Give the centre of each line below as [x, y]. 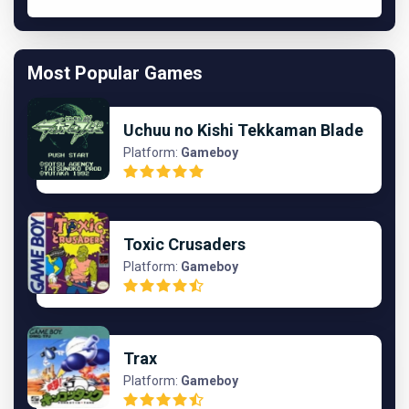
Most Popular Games [115, 73]
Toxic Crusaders [184, 244]
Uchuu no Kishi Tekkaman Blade [243, 130]
